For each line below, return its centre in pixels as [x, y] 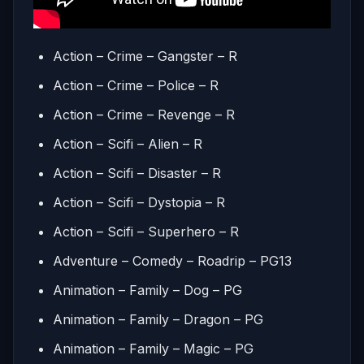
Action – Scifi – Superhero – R [146, 231]
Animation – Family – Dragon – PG [158, 319]
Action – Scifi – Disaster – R [137, 173]
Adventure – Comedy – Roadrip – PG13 [172, 260]
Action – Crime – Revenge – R [144, 114]
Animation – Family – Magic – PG [153, 348]
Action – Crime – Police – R [136, 85]
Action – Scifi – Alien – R [128, 143]
